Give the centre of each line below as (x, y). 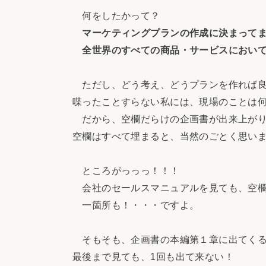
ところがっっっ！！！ (126, 170)
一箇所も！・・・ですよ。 (136, 205)
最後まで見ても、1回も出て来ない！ (153, 256)
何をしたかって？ (116, 15)
